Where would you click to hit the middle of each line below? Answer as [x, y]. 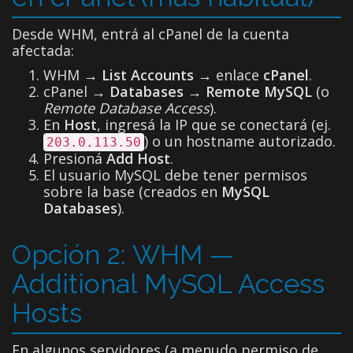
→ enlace [229, 74]
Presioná [75, 158]
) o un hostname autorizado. [240, 141]
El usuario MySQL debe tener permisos [175, 175]
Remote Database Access [126, 108]
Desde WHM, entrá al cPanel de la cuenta [150, 33]
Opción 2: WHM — [123, 254]
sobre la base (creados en [132, 191]
